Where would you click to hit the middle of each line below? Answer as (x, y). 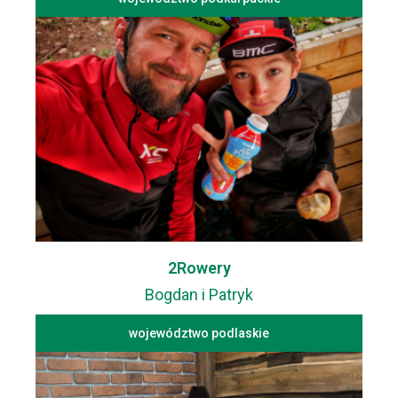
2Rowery (199, 268)
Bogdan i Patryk (199, 295)
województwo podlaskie (199, 334)
